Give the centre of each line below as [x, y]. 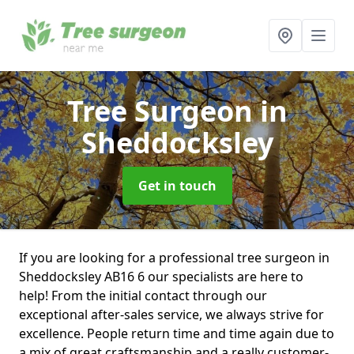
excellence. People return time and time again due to [177, 333]
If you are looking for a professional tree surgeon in [174, 258]
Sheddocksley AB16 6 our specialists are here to [161, 277]
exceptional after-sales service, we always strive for [171, 314]
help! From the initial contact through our [143, 296]
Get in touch [177, 186]
